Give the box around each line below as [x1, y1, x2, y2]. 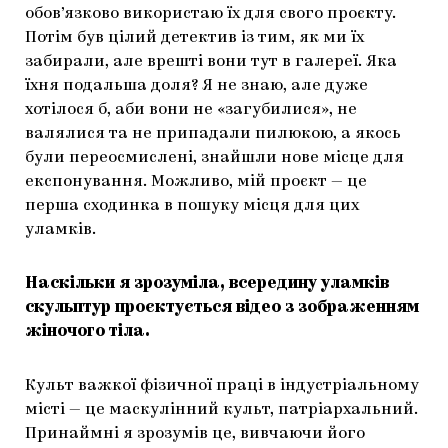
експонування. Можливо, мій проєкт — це [25, 174, 367, 191]
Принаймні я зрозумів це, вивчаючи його [25, 426, 365, 443]
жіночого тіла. [25, 324, 150, 341]
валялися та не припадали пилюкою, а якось [25, 126, 401, 143]
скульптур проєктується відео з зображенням [25, 300, 419, 317]
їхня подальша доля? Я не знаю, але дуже [25, 78, 368, 95]
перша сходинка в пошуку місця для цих [25, 198, 359, 215]
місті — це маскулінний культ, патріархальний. [25, 402, 418, 419]
